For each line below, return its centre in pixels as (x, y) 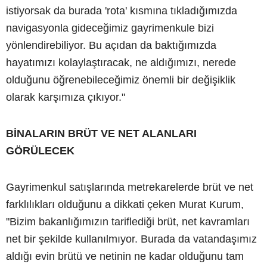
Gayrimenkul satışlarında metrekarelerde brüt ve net (130, 187)
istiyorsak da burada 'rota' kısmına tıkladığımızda (122, 10)
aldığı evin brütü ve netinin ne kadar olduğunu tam (125, 256)
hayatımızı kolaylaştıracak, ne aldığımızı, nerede (121, 62)
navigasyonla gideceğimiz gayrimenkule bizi (110, 28)
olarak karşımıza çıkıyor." (66, 97)
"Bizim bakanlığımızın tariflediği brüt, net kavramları (128, 221)
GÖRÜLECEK (40, 150)
